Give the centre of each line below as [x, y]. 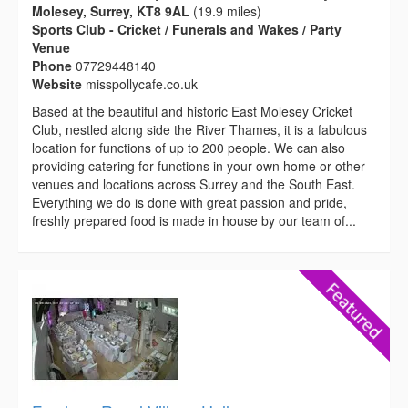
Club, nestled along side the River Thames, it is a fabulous [199, 129]
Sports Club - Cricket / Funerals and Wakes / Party [187, 29]
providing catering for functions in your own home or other [199, 165]
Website [59, 83]
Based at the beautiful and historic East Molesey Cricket [192, 111]
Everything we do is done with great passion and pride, [189, 202]
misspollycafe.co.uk [142, 83]
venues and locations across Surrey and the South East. [194, 184]
